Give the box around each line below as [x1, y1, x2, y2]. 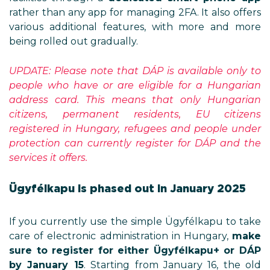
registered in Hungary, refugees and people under [9, 123, 261, 134]
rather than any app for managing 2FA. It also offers [9, 7, 261, 18]
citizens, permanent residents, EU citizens [9, 108, 261, 120]
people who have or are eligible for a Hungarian [9, 80, 261, 91]
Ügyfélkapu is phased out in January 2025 [9, 182, 246, 195]
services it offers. [9, 152, 87, 163]
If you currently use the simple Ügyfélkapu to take [9, 216, 261, 227]
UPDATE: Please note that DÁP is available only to [9, 65, 261, 77]
